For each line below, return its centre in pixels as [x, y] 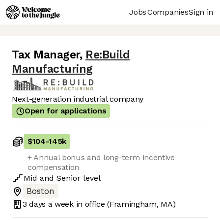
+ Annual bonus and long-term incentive [101, 158]
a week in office [75, 204]
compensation [54, 167]
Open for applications [66, 111]
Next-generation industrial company [78, 99]
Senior [69, 178]
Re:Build [108, 55]
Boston [41, 192]
